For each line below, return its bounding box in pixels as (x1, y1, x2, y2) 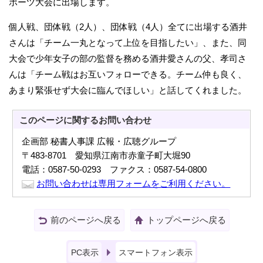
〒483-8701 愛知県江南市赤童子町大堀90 (22, 150, 191, 161)
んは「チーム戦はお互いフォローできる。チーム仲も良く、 (9, 69, 247, 80)
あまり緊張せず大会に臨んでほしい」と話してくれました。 (9, 85, 247, 96)
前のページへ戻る (50, 215, 121, 225)
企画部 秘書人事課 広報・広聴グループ (22, 136, 177, 147)
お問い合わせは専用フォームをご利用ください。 (36, 178, 231, 189)
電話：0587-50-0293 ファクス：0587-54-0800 (22, 164, 207, 175)
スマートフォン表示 (118, 248, 193, 258)
